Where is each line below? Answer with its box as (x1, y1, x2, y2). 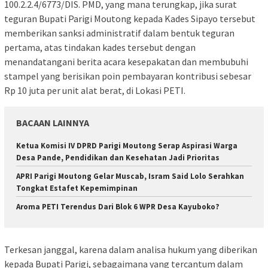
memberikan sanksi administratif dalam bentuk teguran (4, 27, 234, 39)
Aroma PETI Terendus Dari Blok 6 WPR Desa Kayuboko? (16, 202, 220, 212)
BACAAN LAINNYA (16, 117, 89, 129)
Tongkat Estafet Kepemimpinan (16, 183, 138, 194)
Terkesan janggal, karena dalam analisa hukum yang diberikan (4, 243, 257, 255)
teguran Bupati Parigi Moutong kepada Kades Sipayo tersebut (4, 13, 255, 25)
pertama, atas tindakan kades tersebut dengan (4, 41, 196, 54)
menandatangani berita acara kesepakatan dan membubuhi (4, 56, 248, 68)
